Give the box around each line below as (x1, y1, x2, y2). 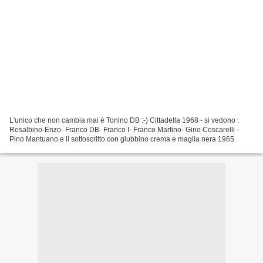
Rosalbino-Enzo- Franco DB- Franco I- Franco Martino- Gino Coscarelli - (9, 125, 239, 134)
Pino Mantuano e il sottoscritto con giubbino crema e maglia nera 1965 (9, 134, 234, 143)
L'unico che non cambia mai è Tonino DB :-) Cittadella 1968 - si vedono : (9, 116, 239, 124)
